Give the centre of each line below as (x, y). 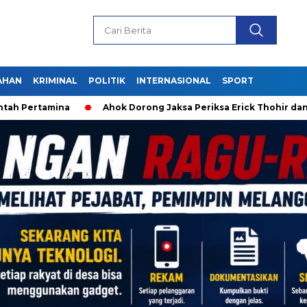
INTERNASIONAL (174, 81)
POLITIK (107, 81)
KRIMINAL (55, 81)
